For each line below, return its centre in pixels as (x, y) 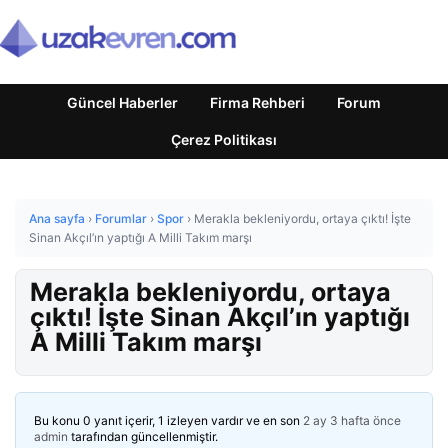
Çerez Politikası (224, 139)
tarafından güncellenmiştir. (143, 436)
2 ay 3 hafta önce (352, 420)
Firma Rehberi (257, 102)
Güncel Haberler (122, 102)
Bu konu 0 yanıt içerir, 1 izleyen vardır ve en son (168, 420)
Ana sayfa (57, 218)
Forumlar (121, 218)
